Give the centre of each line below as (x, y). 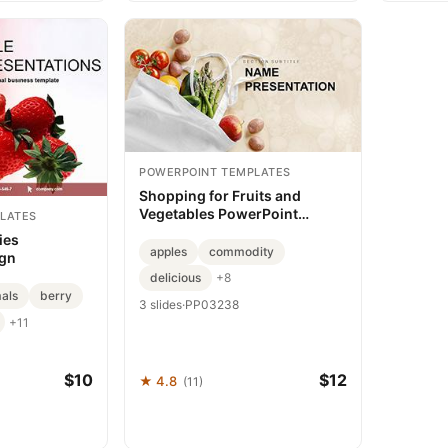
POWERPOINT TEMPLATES (215, 171)
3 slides (160, 304)
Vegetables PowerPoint (218, 213)
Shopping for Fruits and (220, 195)
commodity (241, 251)
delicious (175, 277)
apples (168, 251)
